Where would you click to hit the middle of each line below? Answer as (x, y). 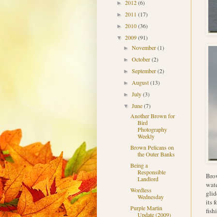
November (144, 48)
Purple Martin (147, 208)
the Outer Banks (156, 154)
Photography (153, 130)
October (141, 59)
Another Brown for (153, 116)
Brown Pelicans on (152, 147)
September (144, 71)
